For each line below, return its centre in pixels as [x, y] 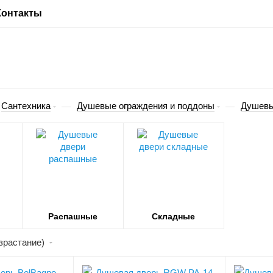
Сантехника [26, 106]
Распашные [73, 216]
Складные [174, 216]
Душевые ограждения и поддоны [146, 106]
